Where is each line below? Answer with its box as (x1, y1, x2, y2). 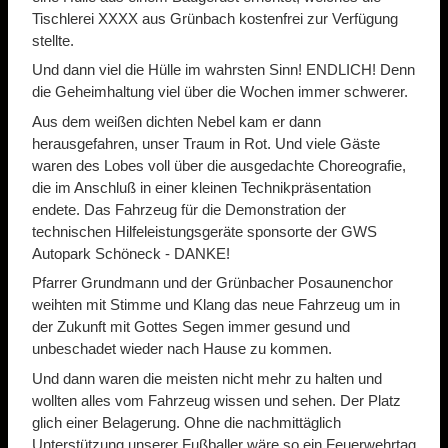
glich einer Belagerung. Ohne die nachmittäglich (32, 413, 341, 431)
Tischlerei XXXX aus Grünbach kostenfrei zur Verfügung (32, 9, 398, 27)
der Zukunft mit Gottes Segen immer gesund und (32, 318, 350, 336)
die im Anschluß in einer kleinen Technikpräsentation (32, 178, 371, 196)
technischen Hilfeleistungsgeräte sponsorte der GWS (32, 222, 377, 240)
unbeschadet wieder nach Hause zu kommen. (32, 340, 332, 358)
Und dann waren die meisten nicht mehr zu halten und (32, 369, 382, 387)
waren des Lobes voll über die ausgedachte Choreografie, (32, 156, 406, 174)
